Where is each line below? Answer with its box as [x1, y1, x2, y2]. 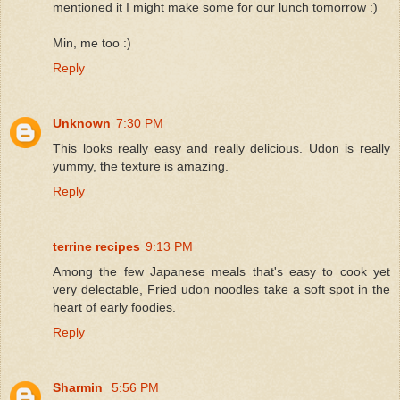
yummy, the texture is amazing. [53, 158, 229, 173]
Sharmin [53, 379, 106, 395]
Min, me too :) [53, 35, 131, 50]
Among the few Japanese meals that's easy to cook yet [53, 263, 390, 279]
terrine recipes [53, 238, 140, 254]
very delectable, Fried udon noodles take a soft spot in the [53, 281, 390, 296]
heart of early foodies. [53, 299, 176, 314]
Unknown [53, 115, 111, 130]
